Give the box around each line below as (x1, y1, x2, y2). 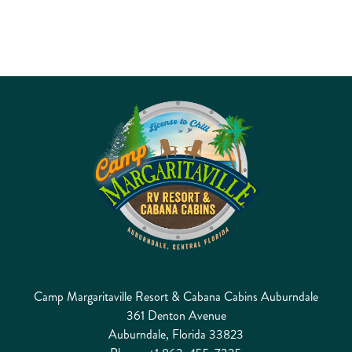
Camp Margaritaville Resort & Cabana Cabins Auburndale (34, 287, 318, 306)
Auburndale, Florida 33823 (108, 324, 244, 343)
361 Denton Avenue (126, 306, 226, 324)
